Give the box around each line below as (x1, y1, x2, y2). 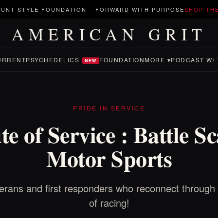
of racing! (89, 196, 129, 210)
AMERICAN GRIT (11, 23, 207, 45)
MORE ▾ (145, 55, 171, 64)
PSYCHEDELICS (26, 55, 79, 64)
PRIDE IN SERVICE (73, 104, 145, 112)
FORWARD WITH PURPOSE (95, 5, 184, 13)
